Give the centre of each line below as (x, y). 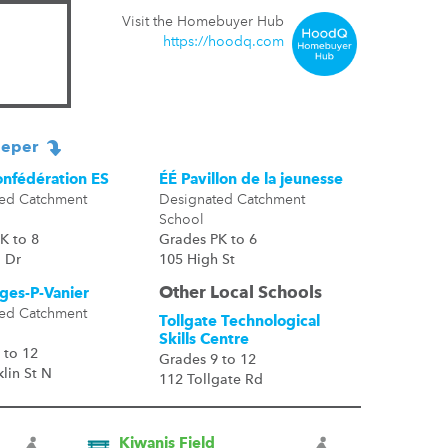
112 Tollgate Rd (210, 380)
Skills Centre (203, 340)
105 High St (196, 260)
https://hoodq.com (224, 42)
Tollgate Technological (239, 322)
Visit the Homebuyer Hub (203, 22)
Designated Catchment (231, 200)
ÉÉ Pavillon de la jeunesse (250, 180)
